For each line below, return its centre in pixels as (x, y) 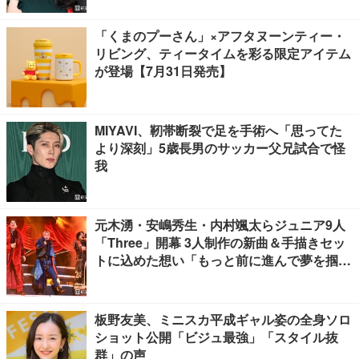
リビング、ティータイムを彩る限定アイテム (223, 53)
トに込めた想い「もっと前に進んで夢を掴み (223, 260)
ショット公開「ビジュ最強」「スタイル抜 (216, 337)
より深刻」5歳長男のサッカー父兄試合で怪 (220, 148)
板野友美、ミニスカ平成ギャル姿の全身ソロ (223, 319)
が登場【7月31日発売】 (163, 71)
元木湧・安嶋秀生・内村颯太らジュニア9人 (220, 225)
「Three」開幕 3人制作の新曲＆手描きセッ (220, 242)
